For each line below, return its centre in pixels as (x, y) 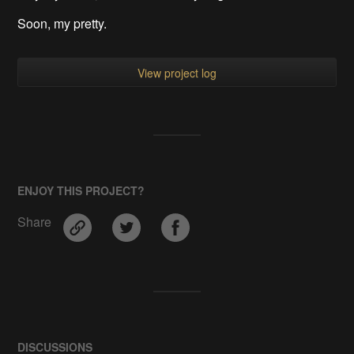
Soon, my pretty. (62, 23)
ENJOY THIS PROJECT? (81, 190)
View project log (177, 73)
